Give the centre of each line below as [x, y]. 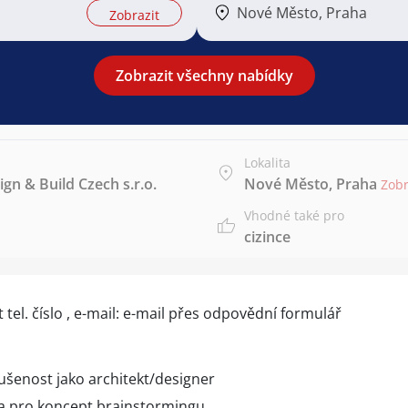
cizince [267, 237]
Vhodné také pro [294, 215]
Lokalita [267, 163]
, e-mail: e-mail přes [133, 313]
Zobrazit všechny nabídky [204, 76]
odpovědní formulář [272, 313]
